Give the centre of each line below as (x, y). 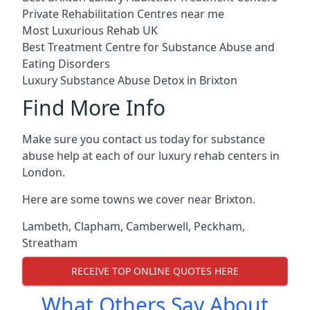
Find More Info (94, 107)
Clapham (97, 226)
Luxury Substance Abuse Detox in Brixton (130, 80)
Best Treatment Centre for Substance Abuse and (148, 47)
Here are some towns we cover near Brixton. (139, 199)
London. (44, 172)
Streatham (50, 243)
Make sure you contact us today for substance (144, 139)
